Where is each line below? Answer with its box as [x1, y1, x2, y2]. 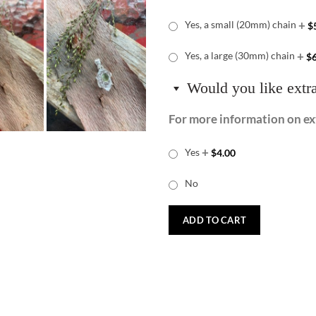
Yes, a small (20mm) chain [185, 18, 296, 31]
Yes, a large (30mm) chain [185, 49, 295, 62]
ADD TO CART [183, 214, 247, 226]
